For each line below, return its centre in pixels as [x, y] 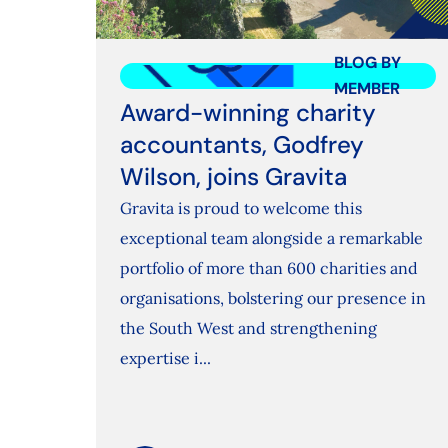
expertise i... [165, 358]
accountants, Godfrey [241, 145]
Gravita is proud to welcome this [240, 208]
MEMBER [366, 89]
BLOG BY [367, 63]
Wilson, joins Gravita [233, 177]
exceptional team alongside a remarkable [271, 238]
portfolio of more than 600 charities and [268, 268]
